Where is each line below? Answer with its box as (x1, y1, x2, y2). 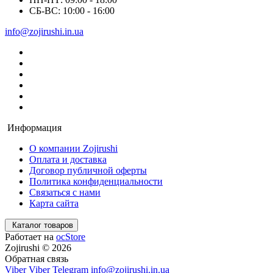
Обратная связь (5, 253, 68, 264)
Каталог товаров (12, 220, 73, 230)
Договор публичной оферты (29, 165, 147, 175)
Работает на (5, 231, 56, 242)
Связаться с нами (29, 186, 101, 197)
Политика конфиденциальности (29, 175, 163, 186)
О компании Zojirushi (29, 143, 118, 154)
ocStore (56, 231, 85, 242)
